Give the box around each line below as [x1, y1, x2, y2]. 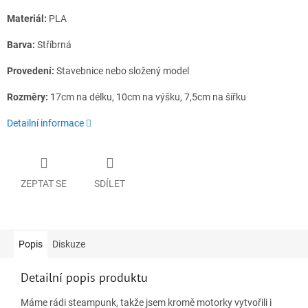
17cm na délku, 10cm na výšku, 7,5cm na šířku [50, 91, 246, 103]
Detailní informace [7, 118, 84, 129]
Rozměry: [7, 91, 50, 103]
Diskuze [52, 238, 85, 250]
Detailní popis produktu [21, 269, 148, 285]
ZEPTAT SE [21, 177, 67, 189]
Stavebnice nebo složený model [56, 65, 189, 77]
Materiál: [7, 13, 49, 25]
